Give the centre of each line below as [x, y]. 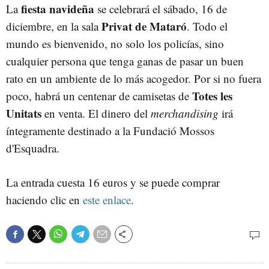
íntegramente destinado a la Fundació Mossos [110, 130]
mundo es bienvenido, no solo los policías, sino [115, 43]
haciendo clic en [43, 199]
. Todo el [207, 26]
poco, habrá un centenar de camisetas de [99, 95]
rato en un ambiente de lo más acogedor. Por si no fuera [134, 78]
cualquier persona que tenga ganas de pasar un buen [125, 61]
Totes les [212, 95]
